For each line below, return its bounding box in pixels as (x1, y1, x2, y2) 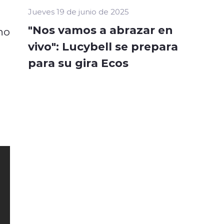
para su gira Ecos (28, 55, 128, 70)
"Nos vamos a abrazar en (28, 22, 173, 37)
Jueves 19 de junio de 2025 (28, 6, 129, 17)
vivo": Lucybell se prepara (28, 38, 178, 54)
